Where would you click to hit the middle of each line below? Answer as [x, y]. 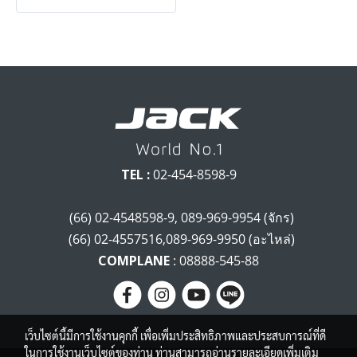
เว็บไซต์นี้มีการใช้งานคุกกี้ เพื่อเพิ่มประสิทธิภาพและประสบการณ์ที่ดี [175, 335]
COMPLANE [134, 261]
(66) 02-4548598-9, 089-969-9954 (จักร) [178, 218]
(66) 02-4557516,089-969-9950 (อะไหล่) [178, 239]
